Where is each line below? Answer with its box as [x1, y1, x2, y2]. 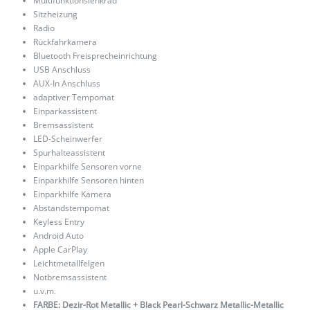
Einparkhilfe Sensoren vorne [33, 161, 142, 173]
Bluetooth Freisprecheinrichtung [33, 50, 157, 62]
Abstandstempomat [33, 202, 109, 215]
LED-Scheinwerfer [33, 133, 102, 145]
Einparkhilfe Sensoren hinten [33, 174, 144, 187]
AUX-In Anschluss [33, 77, 100, 90]
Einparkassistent [33, 105, 97, 118]
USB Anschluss [33, 64, 91, 76]
